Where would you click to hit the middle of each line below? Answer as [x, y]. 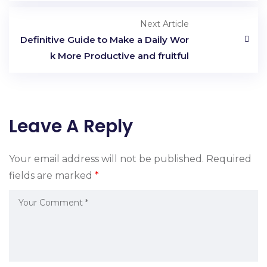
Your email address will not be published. [106, 159]
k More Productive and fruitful [120, 55]
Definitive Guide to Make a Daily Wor [105, 39]
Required [229, 159]
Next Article [165, 24]
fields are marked [52, 175]
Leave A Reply [71, 126]
